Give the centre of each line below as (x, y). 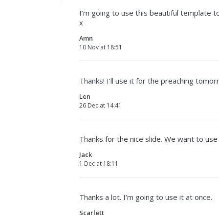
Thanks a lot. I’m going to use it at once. (146, 197)
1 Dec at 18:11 (99, 163)
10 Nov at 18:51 (101, 47)
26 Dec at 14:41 (100, 105)
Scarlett (92, 212)
